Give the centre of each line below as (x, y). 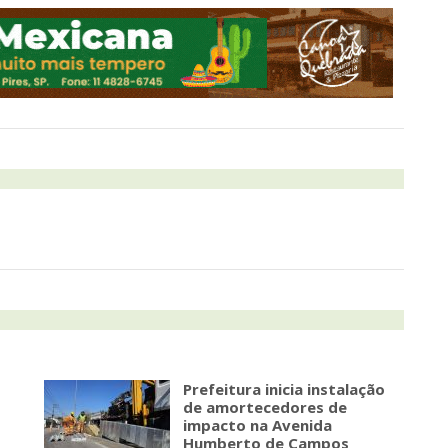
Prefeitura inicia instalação (284, 389)
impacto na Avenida (257, 425)
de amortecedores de (265, 407)
